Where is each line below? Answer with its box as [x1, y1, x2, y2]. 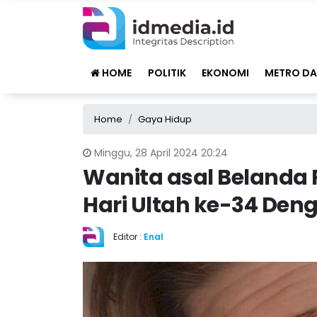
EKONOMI [201, 66, 249, 80]
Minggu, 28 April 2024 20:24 [94, 146, 228, 160]
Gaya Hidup [138, 113, 192, 126]
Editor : [113, 231, 144, 243]
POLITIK [147, 66, 186, 80]
